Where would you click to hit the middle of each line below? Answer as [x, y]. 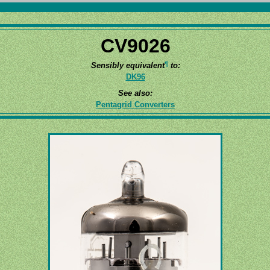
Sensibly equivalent [127, 65]
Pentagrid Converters [135, 104]
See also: [135, 93]
